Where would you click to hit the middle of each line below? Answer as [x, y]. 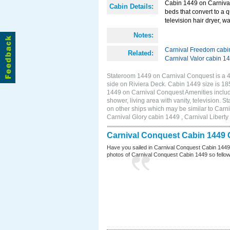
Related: [141, 53]
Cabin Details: [131, 6]
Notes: [143, 35]
